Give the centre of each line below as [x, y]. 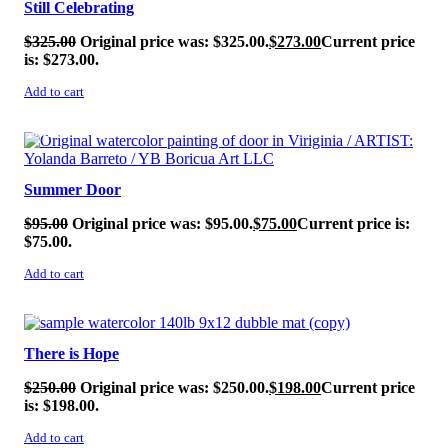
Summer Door [72, 189]
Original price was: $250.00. [174, 387]
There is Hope [71, 353]
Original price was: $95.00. [162, 223]
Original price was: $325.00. [174, 42]
